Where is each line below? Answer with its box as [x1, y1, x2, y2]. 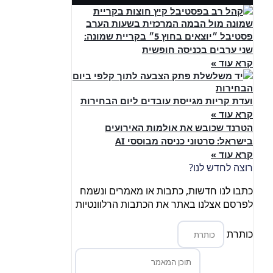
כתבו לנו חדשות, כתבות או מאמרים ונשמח [80, 184, 253, 197]
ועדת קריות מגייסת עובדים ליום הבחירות [80, 94, 253, 107]
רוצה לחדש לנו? [189, 161, 253, 174]
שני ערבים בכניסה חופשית [142, 43, 253, 55]
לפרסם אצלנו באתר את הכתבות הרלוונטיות [76, 197, 253, 211]
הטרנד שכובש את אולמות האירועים [105, 121, 253, 133]
